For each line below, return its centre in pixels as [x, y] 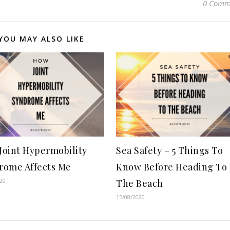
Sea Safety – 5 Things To [169, 150]
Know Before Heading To [171, 167]
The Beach [140, 183]
